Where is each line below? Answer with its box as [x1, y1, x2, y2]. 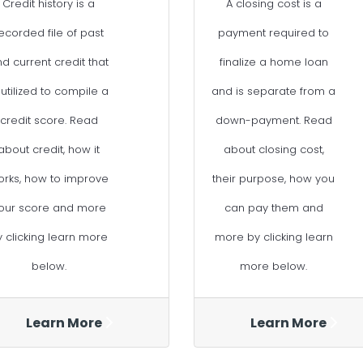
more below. [240, 258, 308, 275]
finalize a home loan [219, 54, 328, 70]
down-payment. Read [215, 113, 332, 129]
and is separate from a [211, 83, 336, 100]
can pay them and [224, 200, 323, 216]
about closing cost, [223, 142, 324, 158]
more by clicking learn [214, 229, 333, 246]
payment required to [218, 25, 330, 41]
